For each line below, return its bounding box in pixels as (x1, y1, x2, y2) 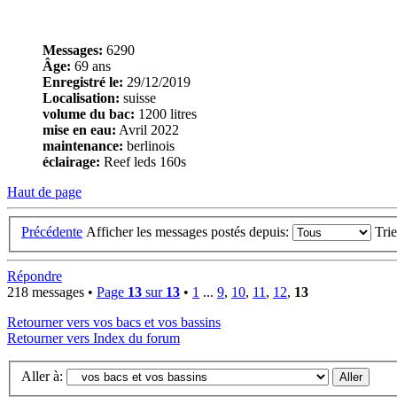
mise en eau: (43, 122, 116, 138)
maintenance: (43, 138, 123, 154)
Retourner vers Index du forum (7, 330, 180, 346)
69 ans (71, 58, 111, 74)
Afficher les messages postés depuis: (86, 223, 292, 239)
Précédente (21, 223, 82, 239)
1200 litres (135, 106, 197, 122)
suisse (120, 90, 156, 106)
